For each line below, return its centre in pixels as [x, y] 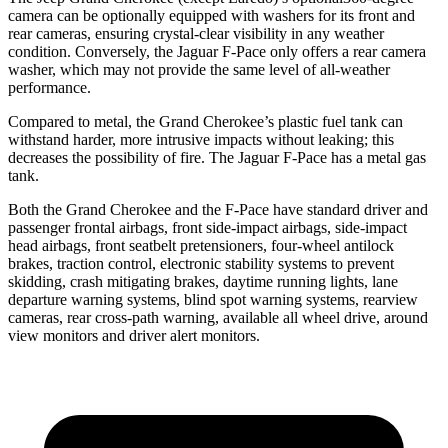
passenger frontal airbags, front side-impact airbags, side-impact [207, 227]
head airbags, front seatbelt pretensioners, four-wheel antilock [201, 245]
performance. [49, 87]
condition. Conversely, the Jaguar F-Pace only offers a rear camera [217, 51]
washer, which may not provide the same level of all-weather [199, 69]
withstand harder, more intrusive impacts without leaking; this [201, 139]
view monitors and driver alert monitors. [134, 335]
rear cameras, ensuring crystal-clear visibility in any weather [196, 33]
